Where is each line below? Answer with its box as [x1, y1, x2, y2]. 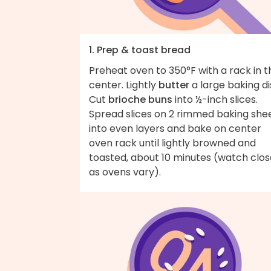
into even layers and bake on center [89, 121, 261, 135]
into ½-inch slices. [172, 92, 258, 106]
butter [158, 77, 189, 92]
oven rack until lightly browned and [89, 135, 256, 150]
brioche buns [108, 92, 172, 106]
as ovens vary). [89, 165, 161, 179]
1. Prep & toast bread [89, 42, 191, 57]
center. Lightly [89, 77, 158, 92]
